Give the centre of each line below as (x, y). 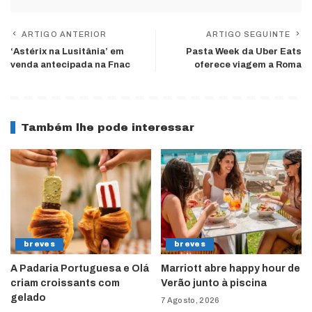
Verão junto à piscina (214, 283)
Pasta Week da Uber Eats (244, 51)
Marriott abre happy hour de (231, 269)
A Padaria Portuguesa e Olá (80, 269)
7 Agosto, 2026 (190, 301)
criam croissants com (65, 283)
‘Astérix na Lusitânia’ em (67, 51)
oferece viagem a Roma (248, 64)
